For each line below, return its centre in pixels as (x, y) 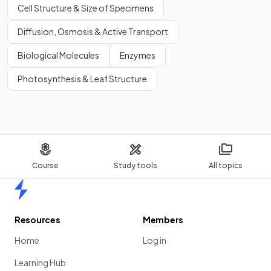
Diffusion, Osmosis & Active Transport (93, 31)
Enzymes (138, 55)
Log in (155, 240)
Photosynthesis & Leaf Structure (82, 79)
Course (45, 165)
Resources (38, 220)
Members (163, 220)
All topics (226, 165)
